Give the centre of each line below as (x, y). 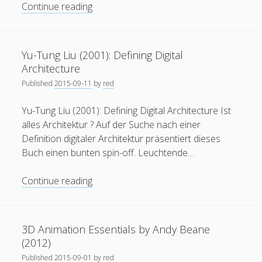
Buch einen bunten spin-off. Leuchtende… (108, 153)
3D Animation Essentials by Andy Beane (116, 229)
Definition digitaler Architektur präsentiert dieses (121, 139)
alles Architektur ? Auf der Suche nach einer (111, 125)
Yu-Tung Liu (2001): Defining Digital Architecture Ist (127, 111)
